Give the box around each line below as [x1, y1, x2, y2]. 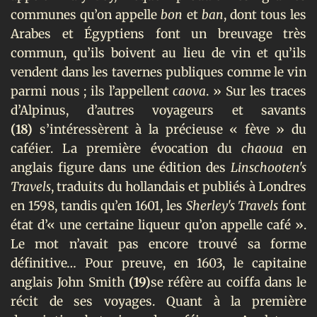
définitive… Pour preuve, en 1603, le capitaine [11, 255, 306, 271]
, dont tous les [223, 6, 306, 23]
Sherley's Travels [185, 197, 282, 214]
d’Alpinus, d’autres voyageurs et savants [11, 102, 306, 118]
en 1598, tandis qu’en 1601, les [11, 197, 186, 214]
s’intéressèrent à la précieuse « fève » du [39, 121, 306, 137]
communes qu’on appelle [11, 6, 161, 23]
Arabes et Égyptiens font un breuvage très [11, 25, 306, 42]
